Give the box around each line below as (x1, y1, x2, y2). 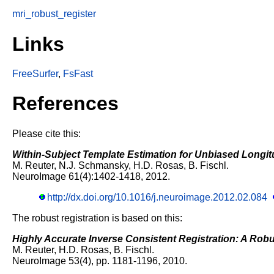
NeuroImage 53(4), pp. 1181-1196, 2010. (12, 255, 187, 266)
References (12, 92, 119, 115)
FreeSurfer (12, 68, 58, 79)
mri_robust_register (12, 9, 96, 20)
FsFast (63, 68, 93, 79)
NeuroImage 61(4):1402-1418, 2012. (12, 171, 170, 182)
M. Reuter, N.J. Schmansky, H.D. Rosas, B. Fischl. (12, 160, 229, 171)
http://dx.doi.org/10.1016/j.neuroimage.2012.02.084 (47, 191, 268, 202)
